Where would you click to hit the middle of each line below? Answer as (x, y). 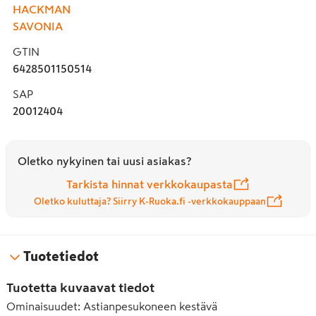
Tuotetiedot (61, 256)
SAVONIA (38, 26)
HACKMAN (42, 9)
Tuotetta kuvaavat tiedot (80, 287)
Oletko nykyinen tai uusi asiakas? (104, 160)
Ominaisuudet (42, 306)
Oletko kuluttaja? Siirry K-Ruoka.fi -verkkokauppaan (150, 201)
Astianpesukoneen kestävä (150, 306)
